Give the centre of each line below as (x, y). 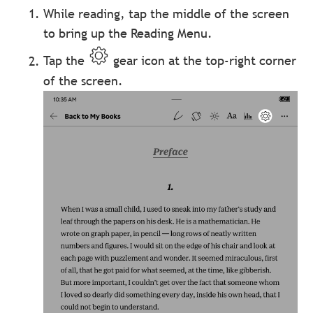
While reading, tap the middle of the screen (167, 14)
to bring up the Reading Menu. (128, 34)
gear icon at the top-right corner (203, 61)
